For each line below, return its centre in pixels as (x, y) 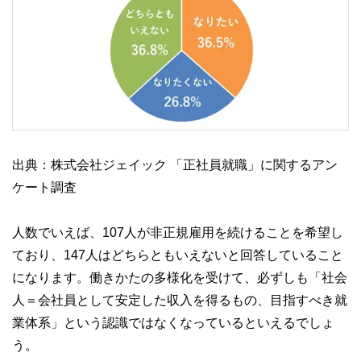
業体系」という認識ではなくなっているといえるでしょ (173, 322)
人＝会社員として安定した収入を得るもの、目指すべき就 (180, 299)
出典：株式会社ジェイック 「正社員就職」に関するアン (175, 164)
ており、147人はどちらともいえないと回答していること (178, 254)
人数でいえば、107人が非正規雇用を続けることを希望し (178, 232)
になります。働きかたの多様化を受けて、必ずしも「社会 (180, 277)
